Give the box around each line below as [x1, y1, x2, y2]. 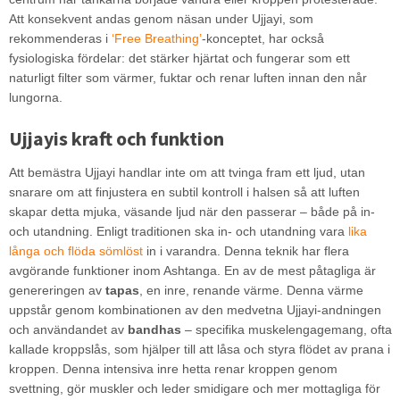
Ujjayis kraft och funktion [8, 126, 224, 151]
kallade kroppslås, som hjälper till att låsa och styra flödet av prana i [8, 342, 390, 356]
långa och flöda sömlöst [8, 244, 143, 258]
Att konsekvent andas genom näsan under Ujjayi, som [8, 12, 313, 26]
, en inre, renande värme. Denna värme [138, 283, 363, 297]
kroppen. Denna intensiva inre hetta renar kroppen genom [8, 362, 337, 376]
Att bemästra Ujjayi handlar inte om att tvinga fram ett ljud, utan [8, 165, 365, 179]
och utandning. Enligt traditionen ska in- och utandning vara [8, 224, 348, 238]
